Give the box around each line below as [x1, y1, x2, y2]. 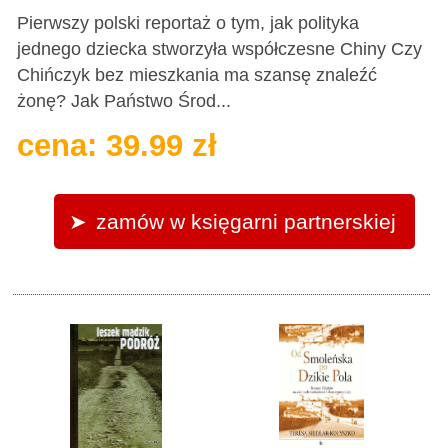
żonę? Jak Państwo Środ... [17, 90, 232, 111]
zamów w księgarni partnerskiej [95, 210, 396, 234]
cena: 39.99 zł [17, 127, 218, 163]
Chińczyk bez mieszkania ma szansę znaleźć [17, 64, 378, 85]
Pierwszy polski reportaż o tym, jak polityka [17, 12, 360, 33]
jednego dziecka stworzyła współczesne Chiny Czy [17, 38, 423, 59]
